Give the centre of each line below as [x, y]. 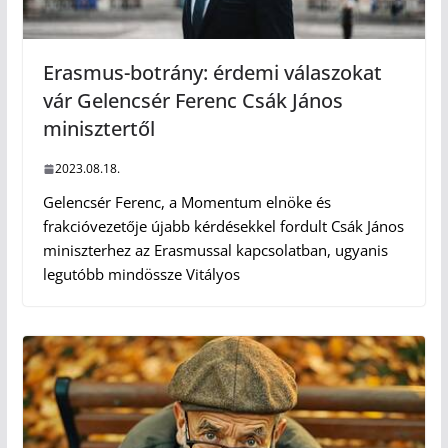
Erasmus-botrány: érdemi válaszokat [212, 73]
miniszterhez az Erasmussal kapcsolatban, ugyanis [215, 250]
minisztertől [98, 129]
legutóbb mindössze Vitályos [141, 274]
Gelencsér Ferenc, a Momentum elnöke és [186, 202]
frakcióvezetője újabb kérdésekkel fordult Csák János [223, 226]
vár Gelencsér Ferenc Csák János [192, 101]
